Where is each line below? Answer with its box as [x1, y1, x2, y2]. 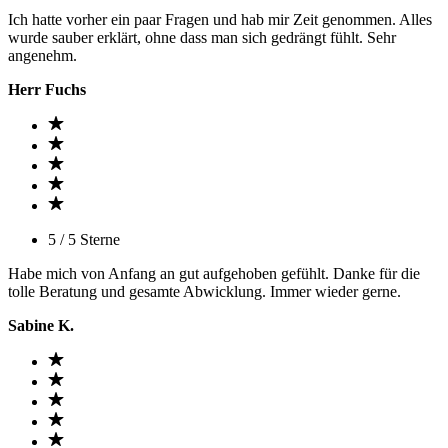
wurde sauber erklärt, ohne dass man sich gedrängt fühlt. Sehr [8, 29, 396, 46]
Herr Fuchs [8, 81, 86, 98]
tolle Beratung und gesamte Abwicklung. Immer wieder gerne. [8, 283, 401, 300]
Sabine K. [8, 317, 74, 334]
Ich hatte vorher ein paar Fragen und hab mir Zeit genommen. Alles [8, 11, 432, 28]
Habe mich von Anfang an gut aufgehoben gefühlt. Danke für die [8, 265, 420, 282]
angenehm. [8, 47, 77, 64]
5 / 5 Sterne [48, 231, 120, 248]
